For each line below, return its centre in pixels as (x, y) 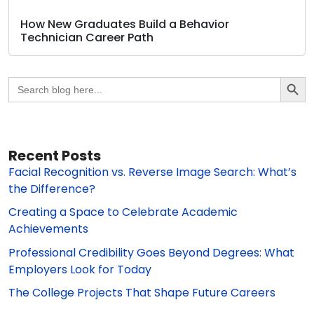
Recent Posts (55, 155)
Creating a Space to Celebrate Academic (123, 212)
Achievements (48, 229)
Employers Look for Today (80, 269)
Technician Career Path (87, 37)
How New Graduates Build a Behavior (125, 24)
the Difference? (52, 189)
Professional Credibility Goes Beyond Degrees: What (151, 252)
